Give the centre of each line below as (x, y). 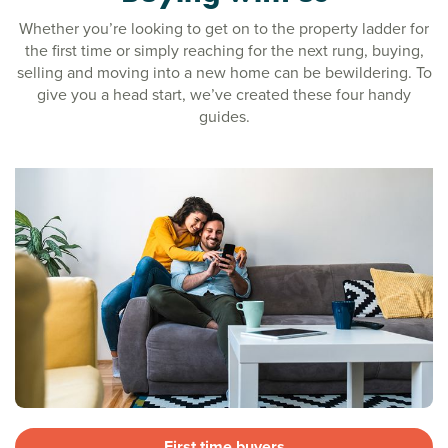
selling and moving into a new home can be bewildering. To (224, 72)
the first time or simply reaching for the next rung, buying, (224, 50)
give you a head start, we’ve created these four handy (224, 94)
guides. (224, 116)
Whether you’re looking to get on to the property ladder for (224, 28)
